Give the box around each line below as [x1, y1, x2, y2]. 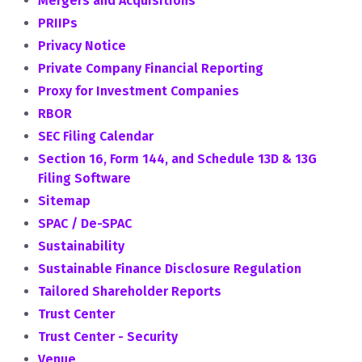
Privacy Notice [38, 38, 126, 53]
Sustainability [38, 238, 124, 254]
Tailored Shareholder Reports [38, 284, 221, 299]
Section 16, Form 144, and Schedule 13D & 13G [38, 151, 317, 166]
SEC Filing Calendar [38, 128, 154, 144]
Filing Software [38, 170, 131, 186]
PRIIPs [38, 15, 78, 31]
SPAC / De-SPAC [38, 216, 132, 231]
